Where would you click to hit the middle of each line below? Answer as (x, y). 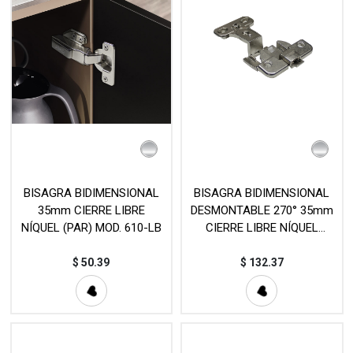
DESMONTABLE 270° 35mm (262, 211)
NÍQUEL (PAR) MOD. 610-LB (91, 228)
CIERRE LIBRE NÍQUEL (262, 228)
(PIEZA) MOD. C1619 (262, 245)
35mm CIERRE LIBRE (91, 211)
